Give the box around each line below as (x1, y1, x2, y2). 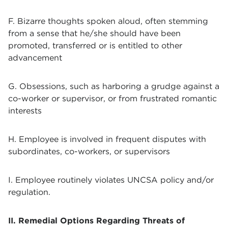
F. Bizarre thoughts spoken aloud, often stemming (8, 16, 208, 26)
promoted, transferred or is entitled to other (8, 41, 182, 50)
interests (8, 106, 42, 116)
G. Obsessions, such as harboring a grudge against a (8, 81, 219, 91)
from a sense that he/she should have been (8, 28, 181, 38)
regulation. (8, 187, 50, 197)
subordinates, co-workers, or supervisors (8, 147, 170, 156)
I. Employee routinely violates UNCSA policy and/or (8, 175, 214, 185)
